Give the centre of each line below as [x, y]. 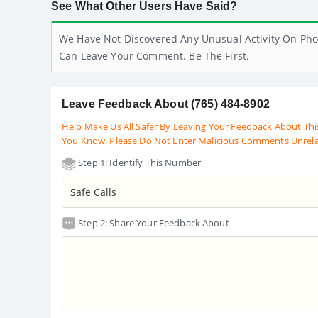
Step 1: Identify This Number [139, 163]
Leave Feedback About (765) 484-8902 [166, 104]
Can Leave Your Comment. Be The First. [154, 56]
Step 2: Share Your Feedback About [153, 223]
